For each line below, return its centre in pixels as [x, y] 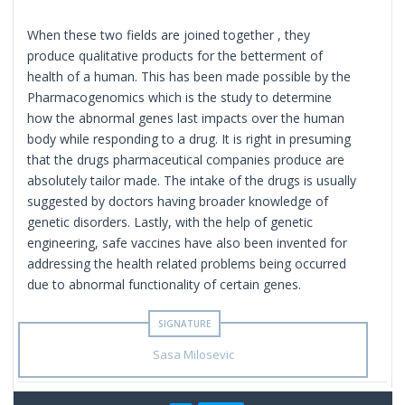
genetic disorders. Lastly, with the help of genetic [170, 221]
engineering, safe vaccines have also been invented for [188, 242]
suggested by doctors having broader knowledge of [178, 201]
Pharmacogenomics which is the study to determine [180, 97]
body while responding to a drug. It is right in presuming [189, 138]
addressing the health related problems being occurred [187, 263]
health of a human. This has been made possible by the [189, 76]
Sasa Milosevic [193, 354]
